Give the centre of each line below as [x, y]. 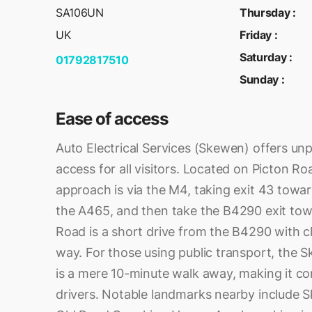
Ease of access [112, 119]
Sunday [259, 79]
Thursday [265, 13]
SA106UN [80, 13]
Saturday [263, 57]
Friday [256, 35]
